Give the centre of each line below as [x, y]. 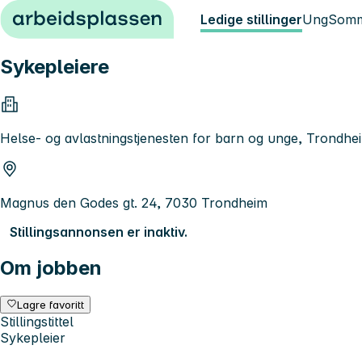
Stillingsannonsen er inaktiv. [99, 232]
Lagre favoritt [51, 304]
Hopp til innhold [56, 15]
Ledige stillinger [251, 19]
